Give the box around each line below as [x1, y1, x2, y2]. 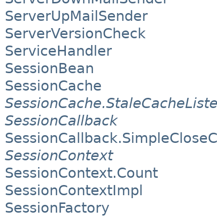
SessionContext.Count [5, 165, 158, 182]
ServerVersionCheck [5, 25, 146, 42]
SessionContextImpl [5, 182, 143, 199]
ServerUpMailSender [5, 8, 148, 25]
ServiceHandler [5, 43, 112, 60]
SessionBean [5, 60, 94, 77]
